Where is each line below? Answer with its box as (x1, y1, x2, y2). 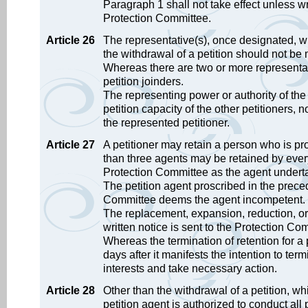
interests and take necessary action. (103, 263, 277, 274)
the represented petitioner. (103, 117, 230, 129)
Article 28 (46, 285, 95, 296)
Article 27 (46, 139, 95, 151)
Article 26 (46, 34, 95, 46)
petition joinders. (103, 76, 184, 87)
